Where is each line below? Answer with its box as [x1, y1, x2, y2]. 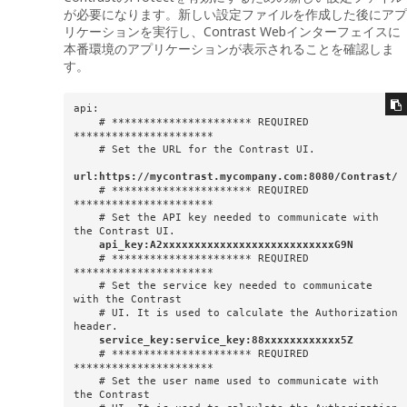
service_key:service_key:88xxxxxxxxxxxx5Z [98, 334, 366, 347]
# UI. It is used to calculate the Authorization [73, 307, 99, 320]
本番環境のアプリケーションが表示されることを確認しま [64, 40, 394, 58]
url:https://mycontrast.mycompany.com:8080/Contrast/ [73, 171, 398, 184]
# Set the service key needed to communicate [73, 280, 99, 293]
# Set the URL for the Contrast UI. [73, 144, 99, 156]
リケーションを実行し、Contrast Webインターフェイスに [64, 23, 401, 41]
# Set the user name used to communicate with [73, 375, 99, 388]
